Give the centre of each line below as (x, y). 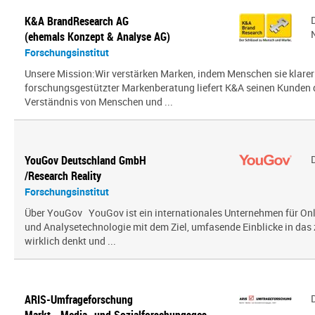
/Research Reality (63, 176)
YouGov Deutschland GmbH (85, 160)
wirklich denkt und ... (70, 241)
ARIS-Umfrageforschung (79, 300)
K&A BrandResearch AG (77, 21)
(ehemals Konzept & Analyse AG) (97, 37)
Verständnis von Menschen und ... (99, 102)
